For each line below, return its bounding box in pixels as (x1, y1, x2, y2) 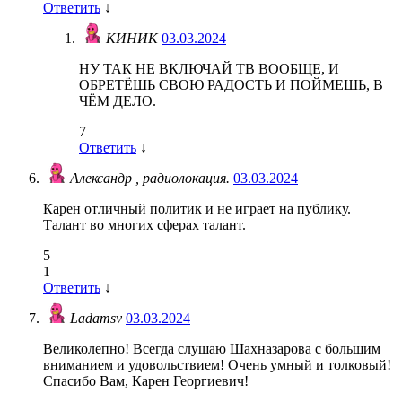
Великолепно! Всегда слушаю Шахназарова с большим (43, 341, 380, 357)
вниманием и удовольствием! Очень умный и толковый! (43, 357, 391, 373)
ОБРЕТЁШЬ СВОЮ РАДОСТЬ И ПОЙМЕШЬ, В (79, 77, 383, 93)
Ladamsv (70, 310, 126, 327)
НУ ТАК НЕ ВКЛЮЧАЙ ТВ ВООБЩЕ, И (79, 61, 339, 77)
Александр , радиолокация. (70, 170, 233, 187)
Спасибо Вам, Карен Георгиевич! (43, 373, 249, 389)
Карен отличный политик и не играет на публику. (43, 201, 351, 217)
